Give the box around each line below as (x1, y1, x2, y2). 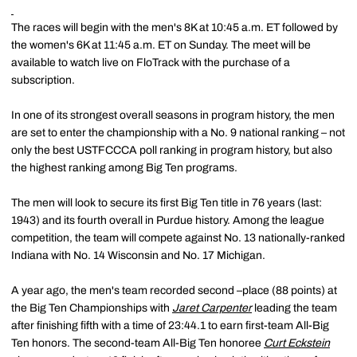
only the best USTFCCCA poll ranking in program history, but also (11, 144, 332, 156)
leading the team (252, 302, 337, 314)
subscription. (11, 74, 75, 86)
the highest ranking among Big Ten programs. (11, 162, 237, 174)
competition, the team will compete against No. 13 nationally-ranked (11, 232, 345, 244)
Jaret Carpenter (172, 302, 252, 314)
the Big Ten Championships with (11, 302, 172, 314)
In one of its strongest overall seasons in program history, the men (11, 109, 335, 121)
